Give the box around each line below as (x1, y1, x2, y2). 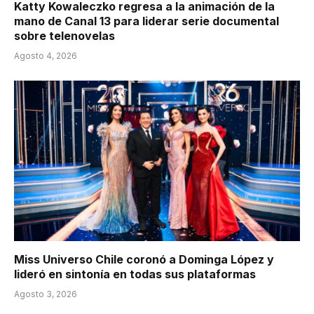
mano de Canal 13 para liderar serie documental (14, 13, 279, 28)
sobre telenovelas (14, 28, 115, 43)
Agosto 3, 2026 (14, 289, 77, 300)
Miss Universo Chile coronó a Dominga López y (14, 252, 274, 267)
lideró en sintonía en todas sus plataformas (14, 267, 256, 282)
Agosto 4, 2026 (14, 50, 77, 61)
